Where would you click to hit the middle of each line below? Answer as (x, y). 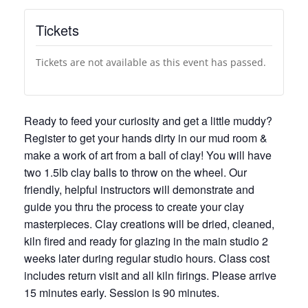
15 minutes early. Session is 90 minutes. (122, 292)
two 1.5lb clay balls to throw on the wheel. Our (135, 172)
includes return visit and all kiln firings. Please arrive (150, 275)
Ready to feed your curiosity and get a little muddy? (148, 120)
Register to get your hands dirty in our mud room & (146, 137)
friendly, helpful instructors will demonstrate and (139, 189)
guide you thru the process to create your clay (134, 206)
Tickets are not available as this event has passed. (151, 62)
